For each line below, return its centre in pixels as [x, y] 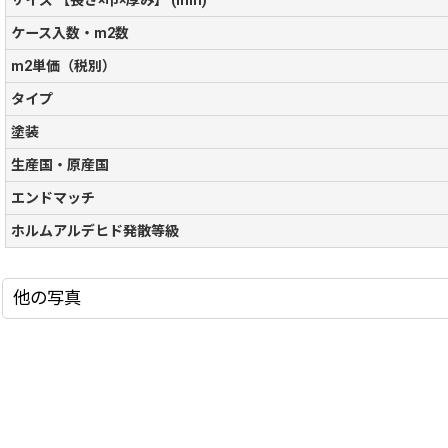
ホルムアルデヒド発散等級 [95, 230]
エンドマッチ [53, 197]
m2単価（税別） [63, 65]
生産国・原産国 [60, 164]
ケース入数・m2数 [70, 32]
